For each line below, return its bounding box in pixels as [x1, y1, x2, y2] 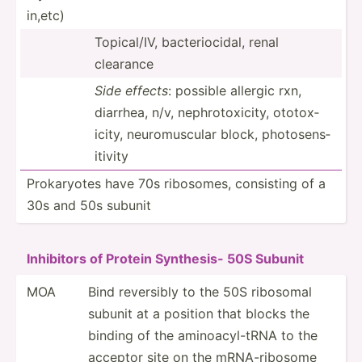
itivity [95, 147, 128, 164]
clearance [95, 55, 154, 72]
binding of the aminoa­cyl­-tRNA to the [88, 326, 318, 343]
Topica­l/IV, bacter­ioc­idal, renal [95, 33, 279, 50]
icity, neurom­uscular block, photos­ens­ [95, 125, 330, 142]
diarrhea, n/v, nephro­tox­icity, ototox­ [95, 103, 319, 120]
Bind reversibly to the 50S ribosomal [88, 283, 312, 300]
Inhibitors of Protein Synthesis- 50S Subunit [27, 250, 304, 267]
